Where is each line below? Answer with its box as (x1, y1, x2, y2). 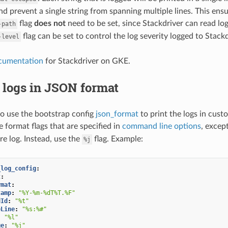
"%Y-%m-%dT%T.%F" (18, 189, 75, 196)
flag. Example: (92, 134, 143, 143)
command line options (122, 122, 201, 130)
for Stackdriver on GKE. (43, 56, 130, 65)
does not (34, 19, 66, 27)
